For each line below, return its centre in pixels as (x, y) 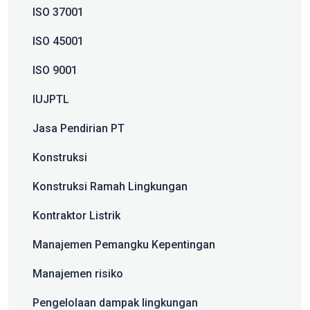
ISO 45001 (58, 42)
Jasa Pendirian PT (79, 129)
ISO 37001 (58, 12)
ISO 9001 (55, 71)
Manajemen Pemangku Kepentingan (124, 245)
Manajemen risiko (78, 274)
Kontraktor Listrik (76, 216)
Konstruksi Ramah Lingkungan (110, 187)
